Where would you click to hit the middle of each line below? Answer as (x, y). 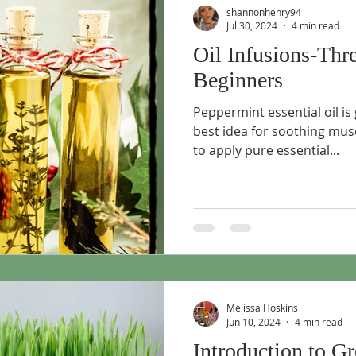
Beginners (238, 80)
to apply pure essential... (266, 150)
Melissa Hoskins (262, 308)
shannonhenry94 (264, 12)
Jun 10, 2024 (253, 321)
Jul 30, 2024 (252, 25)
